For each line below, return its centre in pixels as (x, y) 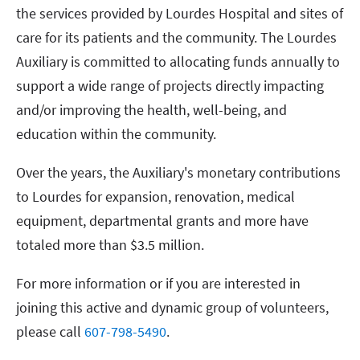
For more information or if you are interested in (158, 283)
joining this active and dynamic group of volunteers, (172, 307)
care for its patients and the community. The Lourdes (176, 37)
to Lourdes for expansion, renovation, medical (155, 196)
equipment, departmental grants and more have (162, 221)
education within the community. (116, 134)
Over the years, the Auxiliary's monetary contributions (178, 172)
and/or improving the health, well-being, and (151, 110)
